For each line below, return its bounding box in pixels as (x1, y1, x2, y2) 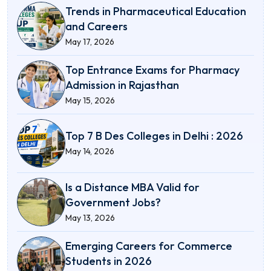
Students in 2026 (65, 253, 152, 268)
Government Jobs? (65, 195, 161, 209)
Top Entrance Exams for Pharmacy (65, 62, 240, 77)
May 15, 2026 (65, 94, 115, 106)
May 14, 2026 (65, 146, 114, 157)
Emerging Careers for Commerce (65, 238, 232, 253)
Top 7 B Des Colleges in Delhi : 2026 (65, 129, 243, 143)
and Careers (65, 19, 128, 33)
